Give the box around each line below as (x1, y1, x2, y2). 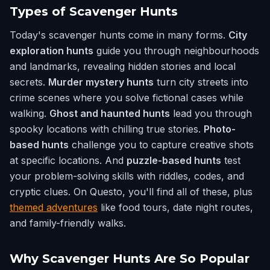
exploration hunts (10, 45, 93, 57)
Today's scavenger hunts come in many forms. (10, 29, 228, 41)
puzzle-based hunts (127, 154, 221, 166)
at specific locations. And (10, 154, 127, 166)
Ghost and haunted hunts (49, 107, 170, 119)
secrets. (10, 76, 48, 88)
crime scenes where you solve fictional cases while (10, 92, 243, 104)
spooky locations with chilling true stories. (10, 123, 204, 135)
